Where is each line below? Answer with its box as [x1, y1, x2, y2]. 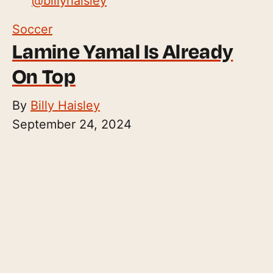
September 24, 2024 [12, 116, 132, 132]
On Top [12, 63, 76, 89]
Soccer [12, 21, 52, 37]
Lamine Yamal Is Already [12, 38, 233, 64]
